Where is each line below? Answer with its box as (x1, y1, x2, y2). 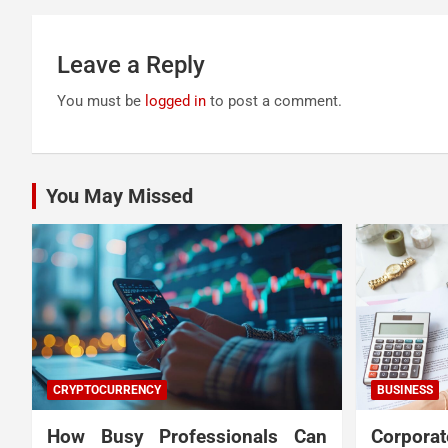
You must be (57, 92, 145, 111)
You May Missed (46, 184, 193, 209)
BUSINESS (376, 382, 433, 397)
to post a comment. (206, 92, 342, 111)
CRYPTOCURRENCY (53, 382, 161, 397)
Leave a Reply (57, 51, 205, 80)
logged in (145, 92, 206, 111)
